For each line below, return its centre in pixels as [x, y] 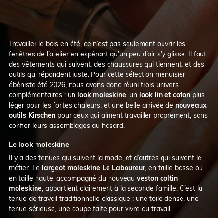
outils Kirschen [32, 115]
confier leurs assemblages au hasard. [66, 125]
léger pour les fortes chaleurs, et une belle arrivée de [92, 105]
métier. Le [25, 168]
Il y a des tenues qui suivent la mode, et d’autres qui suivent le [105, 157]
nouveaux [191, 105]
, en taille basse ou [174, 168]
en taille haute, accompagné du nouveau [73, 178]
